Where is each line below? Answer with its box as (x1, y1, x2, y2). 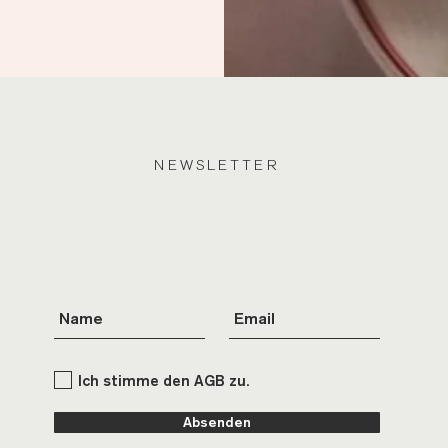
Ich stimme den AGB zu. (77, 371, 249, 389)
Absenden (182, 414, 251, 430)
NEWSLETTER (153, 156, 280, 174)
